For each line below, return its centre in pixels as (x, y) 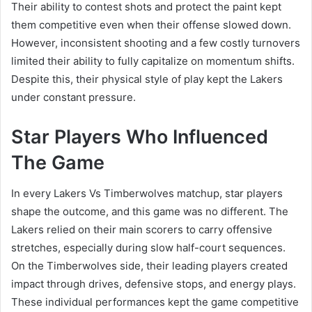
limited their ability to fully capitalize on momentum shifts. (153, 61)
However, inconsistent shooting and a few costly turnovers (156, 42)
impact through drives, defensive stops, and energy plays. (154, 284)
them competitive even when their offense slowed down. (151, 24)
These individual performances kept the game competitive (155, 302)
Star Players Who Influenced (140, 136)
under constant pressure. (73, 97)
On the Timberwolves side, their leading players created (149, 266)
